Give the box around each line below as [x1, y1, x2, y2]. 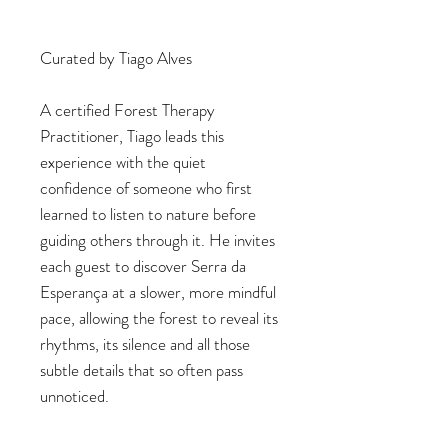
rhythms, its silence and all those [40, 332, 250, 356]
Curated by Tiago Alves [40, 46, 192, 70]
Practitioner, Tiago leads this [40, 124, 224, 148]
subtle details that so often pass [40, 358, 243, 382]
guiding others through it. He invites [40, 228, 275, 252]
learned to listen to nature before [40, 202, 256, 226]
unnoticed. [40, 384, 109, 408]
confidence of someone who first [40, 176, 252, 200]
